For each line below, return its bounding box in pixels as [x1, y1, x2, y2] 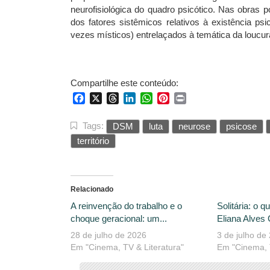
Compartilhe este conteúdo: [71, 77, 178, 88]
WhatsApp [152, 92, 197, 103]
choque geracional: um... [71, 213, 167, 224]
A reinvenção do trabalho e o [71, 200, 182, 211]
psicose [226, 121, 257, 131]
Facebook [85, 92, 128, 103]
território [77, 135, 109, 146]
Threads [119, 92, 154, 103]
